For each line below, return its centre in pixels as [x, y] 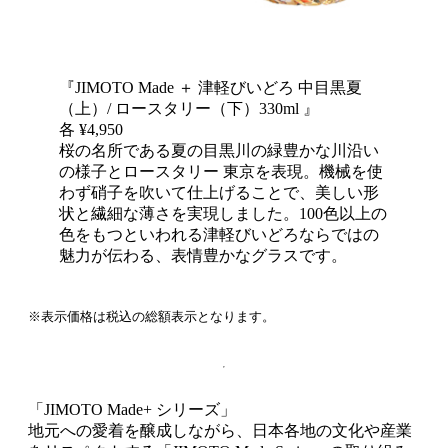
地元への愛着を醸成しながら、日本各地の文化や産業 [220, 431]
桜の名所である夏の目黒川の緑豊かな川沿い [219, 151]
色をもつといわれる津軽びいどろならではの [219, 235]
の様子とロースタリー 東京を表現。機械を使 [221, 172]
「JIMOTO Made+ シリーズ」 [132, 410]
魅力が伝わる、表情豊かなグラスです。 [203, 256]
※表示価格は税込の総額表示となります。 [151, 317]
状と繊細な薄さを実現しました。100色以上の [223, 214]
